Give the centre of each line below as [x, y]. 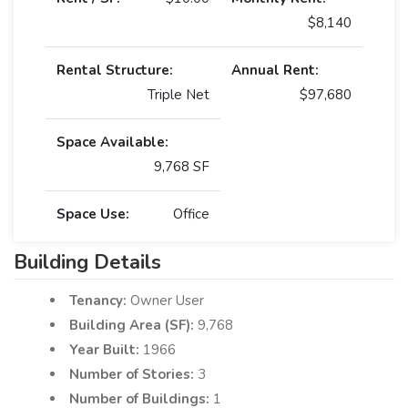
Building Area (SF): [133, 325]
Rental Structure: [115, 70]
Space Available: [112, 142]
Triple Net [178, 94]
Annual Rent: [275, 70]
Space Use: [93, 214]
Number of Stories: [133, 374]
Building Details [87, 262]
